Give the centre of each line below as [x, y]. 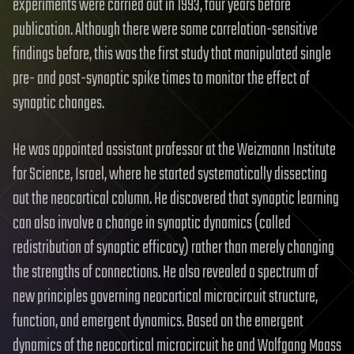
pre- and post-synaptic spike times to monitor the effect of [161, 79]
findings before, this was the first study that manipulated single [172, 54]
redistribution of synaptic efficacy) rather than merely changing [173, 248]
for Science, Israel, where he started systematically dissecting [170, 174]
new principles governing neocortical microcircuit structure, [165, 297]
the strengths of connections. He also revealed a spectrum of [166, 272]
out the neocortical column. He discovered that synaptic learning [176, 199]
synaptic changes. [58, 103]
